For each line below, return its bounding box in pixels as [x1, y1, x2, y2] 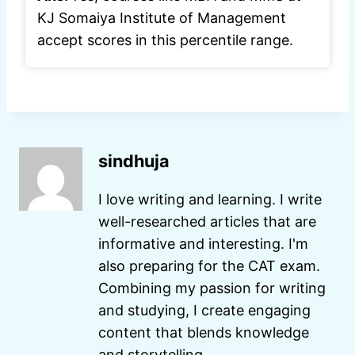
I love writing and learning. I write [98, 190, 322, 208]
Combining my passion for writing [98, 279, 326, 296]
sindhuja [98, 150, 170, 171]
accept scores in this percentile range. [37, 31, 293, 48]
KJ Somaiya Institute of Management [37, 9, 286, 26]
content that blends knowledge [98, 323, 309, 341]
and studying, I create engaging [98, 301, 311, 319]
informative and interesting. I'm [98, 235, 308, 252]
